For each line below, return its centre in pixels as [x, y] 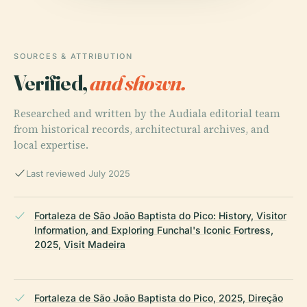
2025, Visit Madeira [80, 244]
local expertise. [51, 145]
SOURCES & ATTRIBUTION [73, 56]
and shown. [138, 82]
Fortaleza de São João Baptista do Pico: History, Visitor [160, 215]
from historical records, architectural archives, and [142, 129]
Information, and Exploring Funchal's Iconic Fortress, [154, 230]
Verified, [52, 82]
